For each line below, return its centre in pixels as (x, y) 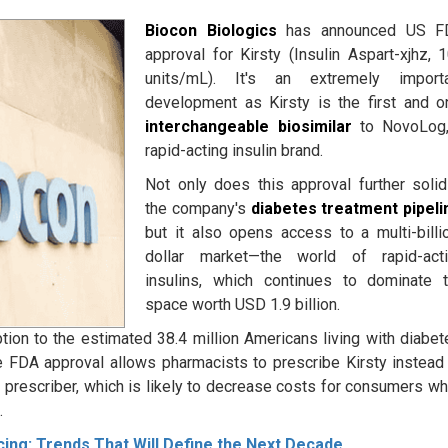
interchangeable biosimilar (248, 127)
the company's (198, 209)
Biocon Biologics (211, 31)
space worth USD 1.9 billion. (243, 305)
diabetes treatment (324, 209)
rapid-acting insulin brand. (234, 151)
